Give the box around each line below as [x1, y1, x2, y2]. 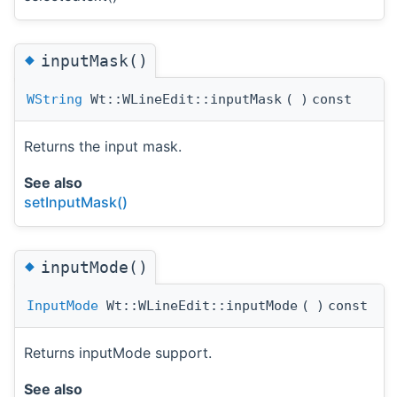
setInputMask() [24, 192, 128, 211]
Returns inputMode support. [24, 344, 212, 362]
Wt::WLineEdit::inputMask [82, 90, 282, 107]
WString [27, 90, 82, 107]
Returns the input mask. [24, 136, 182, 155]
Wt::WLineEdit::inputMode [98, 298, 298, 315]
